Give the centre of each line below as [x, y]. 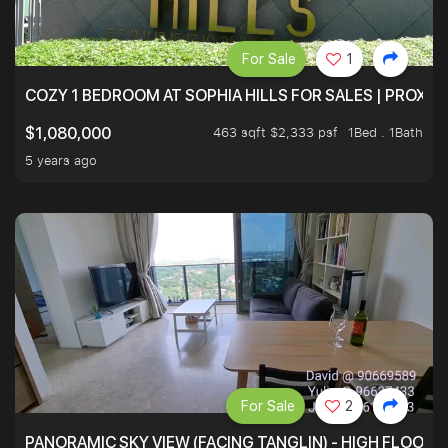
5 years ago [61, 160]
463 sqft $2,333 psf [275, 132]
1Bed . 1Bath [385, 132]
